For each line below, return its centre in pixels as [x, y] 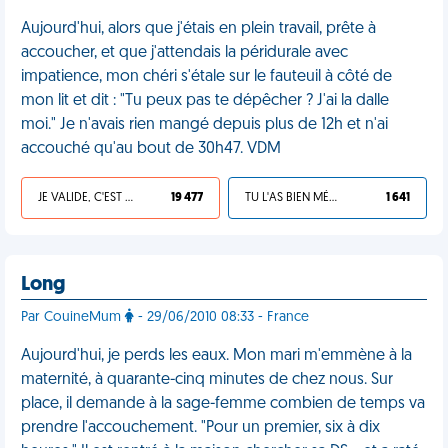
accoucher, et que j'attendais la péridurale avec [184, 53]
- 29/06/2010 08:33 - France [221, 317]
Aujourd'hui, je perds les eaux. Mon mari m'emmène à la [216, 356]
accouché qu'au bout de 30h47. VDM [151, 149]
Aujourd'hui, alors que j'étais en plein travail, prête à [198, 29]
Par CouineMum [73, 317]
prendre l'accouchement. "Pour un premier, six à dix [200, 428]
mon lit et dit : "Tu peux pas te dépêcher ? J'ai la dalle [205, 101]
